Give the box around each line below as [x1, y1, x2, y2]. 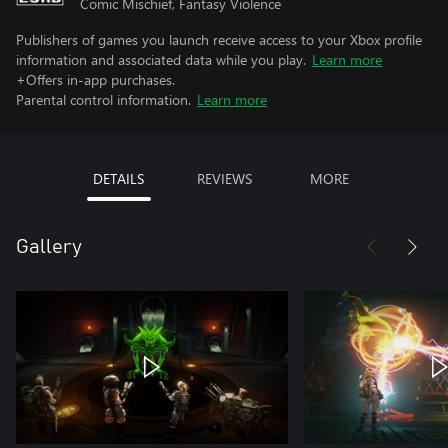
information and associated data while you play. [16, 50, 306, 69]
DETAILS [93, 169, 144, 188]
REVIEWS [196, 169, 252, 188]
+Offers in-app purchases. [16, 70, 175, 89]
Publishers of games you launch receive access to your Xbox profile [16, 30, 422, 49]
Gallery [16, 237, 82, 257]
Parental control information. [16, 90, 191, 109]
